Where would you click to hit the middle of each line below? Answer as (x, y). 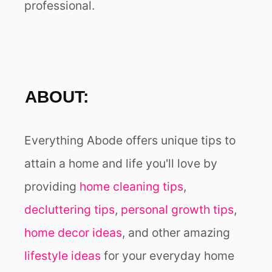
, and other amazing (176, 233)
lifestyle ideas (63, 256)
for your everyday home (168, 256)
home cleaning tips (131, 187)
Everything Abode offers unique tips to (130, 141)
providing (52, 187)
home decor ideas (73, 233)
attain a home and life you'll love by (121, 164)
